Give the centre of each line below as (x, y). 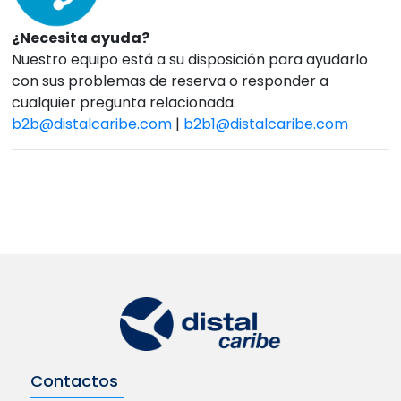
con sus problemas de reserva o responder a (171, 81)
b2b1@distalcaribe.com (266, 124)
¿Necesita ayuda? (81, 38)
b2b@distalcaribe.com (92, 124)
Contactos (74, 381)
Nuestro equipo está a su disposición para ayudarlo (190, 60)
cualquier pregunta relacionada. (124, 103)
